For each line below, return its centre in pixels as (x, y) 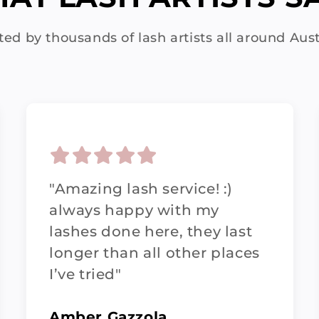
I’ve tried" (85, 274)
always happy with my (135, 210)
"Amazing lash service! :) (141, 189)
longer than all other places (155, 253)
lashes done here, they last (151, 231)
